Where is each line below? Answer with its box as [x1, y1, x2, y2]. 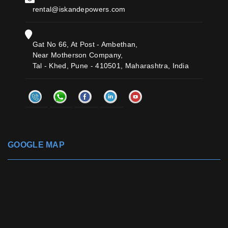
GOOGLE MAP [8, 140, 65, 150]
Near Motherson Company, [32, 51, 123, 60]
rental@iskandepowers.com [32, 5, 126, 14]
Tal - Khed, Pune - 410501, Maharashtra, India [32, 62, 189, 70]
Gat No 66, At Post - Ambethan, [32, 40, 138, 49]
